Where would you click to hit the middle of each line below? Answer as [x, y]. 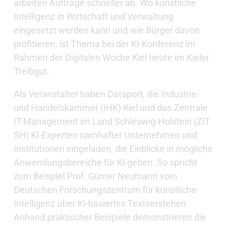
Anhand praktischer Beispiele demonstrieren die [110, 217]
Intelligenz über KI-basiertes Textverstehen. [101, 204]
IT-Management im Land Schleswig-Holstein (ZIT [112, 122]
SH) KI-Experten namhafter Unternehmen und [105, 135]
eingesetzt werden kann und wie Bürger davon [106, 30]
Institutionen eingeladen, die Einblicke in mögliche [113, 149]
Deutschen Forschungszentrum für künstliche [105, 190]
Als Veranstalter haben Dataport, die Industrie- [106, 94]
